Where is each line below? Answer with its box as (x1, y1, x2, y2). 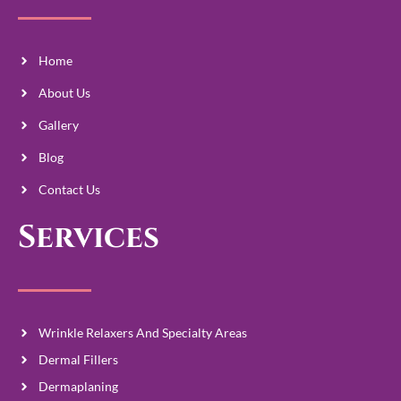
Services (18, 217, 159, 260)
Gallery (38, 117, 79, 133)
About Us (38, 85, 90, 101)
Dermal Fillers (38, 352, 118, 368)
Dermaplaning (38, 379, 118, 395)
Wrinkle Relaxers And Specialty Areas (38, 325, 247, 341)
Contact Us (38, 182, 100, 198)
